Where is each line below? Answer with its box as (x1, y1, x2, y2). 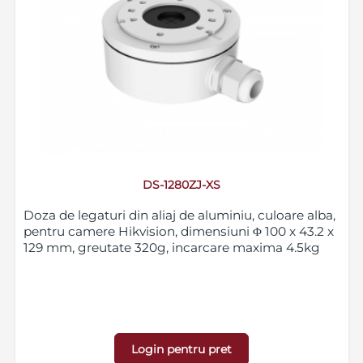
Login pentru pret (131, 342, 233, 357)
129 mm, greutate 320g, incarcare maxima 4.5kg (23, 240, 320, 256)
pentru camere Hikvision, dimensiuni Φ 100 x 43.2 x (23, 224, 334, 240)
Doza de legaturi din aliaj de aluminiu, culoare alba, (23, 207, 335, 224)
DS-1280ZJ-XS (143, 177, 221, 193)
